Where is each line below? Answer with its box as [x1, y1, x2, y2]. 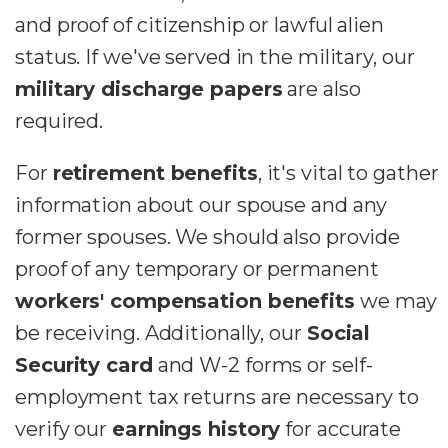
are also [282, 76, 361, 101]
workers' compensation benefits [15, 288, 355, 313]
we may [355, 288, 438, 313]
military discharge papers [15, 76, 283, 101]
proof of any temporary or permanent [15, 256, 379, 281]
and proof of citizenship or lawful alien [15, 12, 384, 37]
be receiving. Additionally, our [15, 320, 307, 345]
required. [15, 108, 104, 133]
